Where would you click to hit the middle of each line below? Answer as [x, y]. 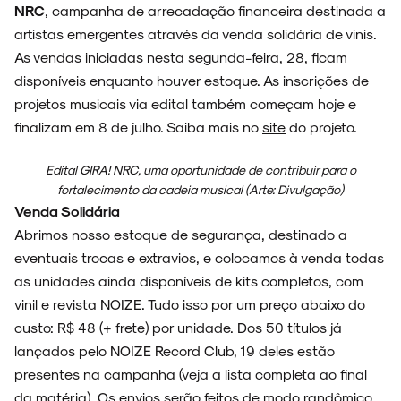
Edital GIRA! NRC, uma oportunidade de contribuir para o [200, 170]
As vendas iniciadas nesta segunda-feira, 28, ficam [181, 57]
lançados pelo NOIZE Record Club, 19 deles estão [175, 351]
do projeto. [321, 127]
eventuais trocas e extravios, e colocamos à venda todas [199, 258]
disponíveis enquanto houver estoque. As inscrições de [192, 81]
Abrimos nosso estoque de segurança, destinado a [181, 235]
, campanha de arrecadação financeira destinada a [215, 11]
